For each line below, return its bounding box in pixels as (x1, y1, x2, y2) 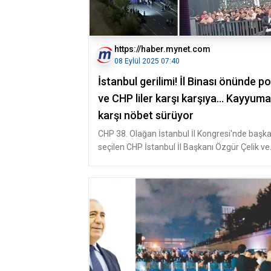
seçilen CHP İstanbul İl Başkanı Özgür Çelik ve (98, 142, 270, 152)
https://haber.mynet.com (114, 44, 211, 54)
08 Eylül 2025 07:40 (114, 57, 180, 65)
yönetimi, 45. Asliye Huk (98, 155, 188, 165)
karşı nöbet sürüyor (98, 109, 194, 122)
